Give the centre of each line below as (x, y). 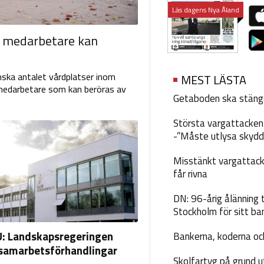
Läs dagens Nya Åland (205, 9)
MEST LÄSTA (213, 80)
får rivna (190, 174)
